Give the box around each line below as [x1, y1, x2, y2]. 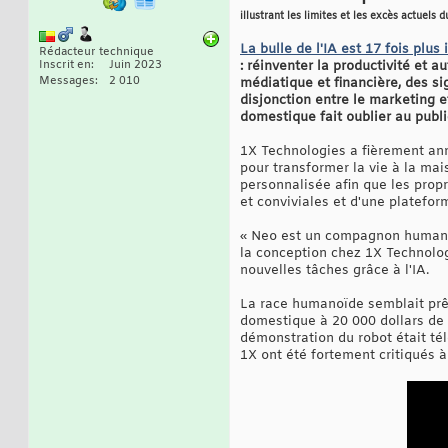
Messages [39, 73, 95, 88]
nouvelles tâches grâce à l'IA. [240, 261, 429, 279]
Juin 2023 [109, 57, 162, 72]
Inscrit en [39, 57, 91, 72]
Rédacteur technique [39, 44, 154, 59]
